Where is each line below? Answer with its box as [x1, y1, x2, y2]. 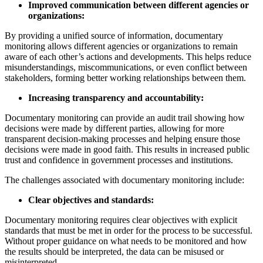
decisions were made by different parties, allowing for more [5, 123, 224, 134]
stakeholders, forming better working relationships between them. [5, 73, 246, 83]
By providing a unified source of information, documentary [5, 31, 223, 41]
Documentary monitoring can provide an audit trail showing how [5, 113, 245, 123]
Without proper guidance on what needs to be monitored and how [5, 236, 247, 247]
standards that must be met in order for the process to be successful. [5, 225, 252, 236]
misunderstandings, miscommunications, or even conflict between [5, 62, 247, 73]
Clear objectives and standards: [28, 195, 154, 205]
